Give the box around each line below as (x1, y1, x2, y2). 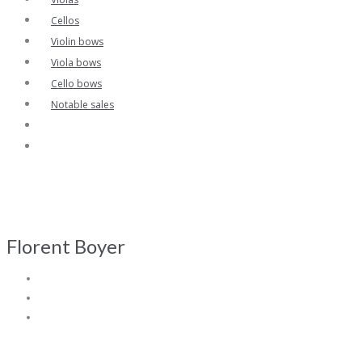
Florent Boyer (6, 234, 125, 259)
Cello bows (51, 77, 102, 90)
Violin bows (51, 35, 103, 48)
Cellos (51, 14, 79, 27)
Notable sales (51, 98, 114, 112)
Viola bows (51, 56, 101, 69)
